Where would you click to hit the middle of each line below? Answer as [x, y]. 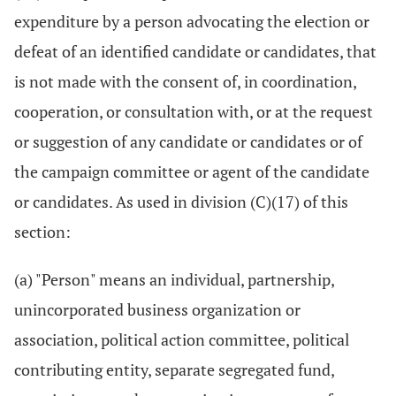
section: [42, 232]
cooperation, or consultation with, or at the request [194, 111]
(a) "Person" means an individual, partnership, [174, 279]
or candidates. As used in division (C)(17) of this [181, 202]
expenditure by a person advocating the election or [192, 21]
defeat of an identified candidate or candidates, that [195, 51]
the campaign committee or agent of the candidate [192, 171]
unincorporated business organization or [157, 309]
